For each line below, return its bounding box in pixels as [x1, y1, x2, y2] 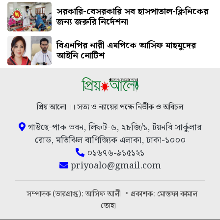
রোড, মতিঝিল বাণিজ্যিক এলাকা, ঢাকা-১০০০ [34, 133, 186, 148]
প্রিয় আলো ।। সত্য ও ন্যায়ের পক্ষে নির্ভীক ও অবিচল [37, 101, 183, 114]
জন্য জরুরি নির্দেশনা [56, 14, 128, 29]
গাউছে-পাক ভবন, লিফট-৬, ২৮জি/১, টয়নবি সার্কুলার [26, 120, 201, 135]
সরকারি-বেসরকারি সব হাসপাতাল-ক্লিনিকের [56, 4, 208, 19]
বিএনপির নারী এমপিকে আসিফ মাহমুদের [56, 38, 196, 53]
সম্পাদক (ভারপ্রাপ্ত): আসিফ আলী [27, 188, 123, 201]
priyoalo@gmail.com [68, 159, 161, 173]
